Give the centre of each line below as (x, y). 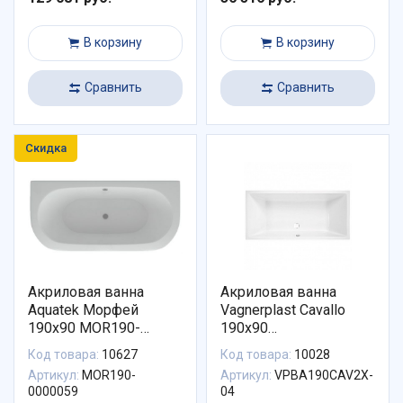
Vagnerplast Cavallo (283, 310)
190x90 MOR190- (84, 328)
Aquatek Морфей (55, 310)
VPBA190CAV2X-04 (283, 346)
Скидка (46, 148)
